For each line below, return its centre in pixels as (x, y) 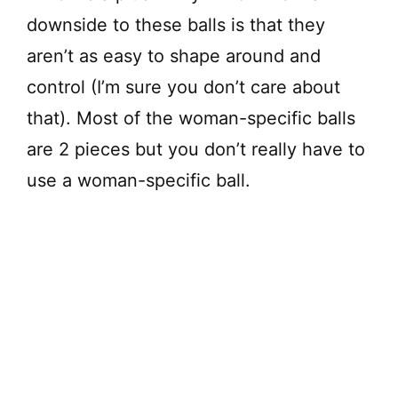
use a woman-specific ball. (139, 181)
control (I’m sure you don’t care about (183, 88)
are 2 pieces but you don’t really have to (196, 150)
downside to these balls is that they (176, 25)
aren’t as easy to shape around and (174, 56)
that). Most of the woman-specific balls (191, 119)
